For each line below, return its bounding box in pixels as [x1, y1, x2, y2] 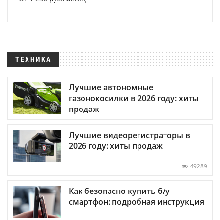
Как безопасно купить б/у [69, 186, 170, 197]
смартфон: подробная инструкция [69, 196, 204, 208]
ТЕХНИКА [15, 55, 52, 63]
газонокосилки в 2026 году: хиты [69, 93, 199, 104]
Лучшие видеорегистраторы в [69, 130, 190, 141]
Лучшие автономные [69, 82, 153, 93]
